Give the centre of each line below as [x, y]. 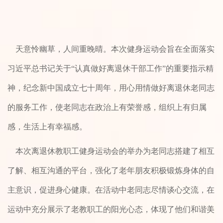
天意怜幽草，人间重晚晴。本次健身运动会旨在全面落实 [111, 49]
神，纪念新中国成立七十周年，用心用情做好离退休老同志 [111, 88]
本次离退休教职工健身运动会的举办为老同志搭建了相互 [111, 151]
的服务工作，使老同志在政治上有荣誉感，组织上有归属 [107, 108]
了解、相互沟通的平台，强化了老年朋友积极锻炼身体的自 [111, 171]
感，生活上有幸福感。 [47, 127]
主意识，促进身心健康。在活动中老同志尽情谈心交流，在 [111, 190]
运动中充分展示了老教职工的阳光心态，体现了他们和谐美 [111, 210]
